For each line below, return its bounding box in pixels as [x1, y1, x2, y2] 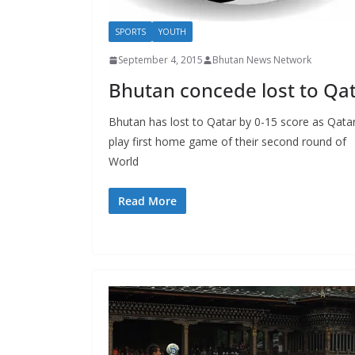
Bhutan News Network [212, 53, 311, 67]
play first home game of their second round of [109, 134, 346, 150]
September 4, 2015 [118, 53, 203, 67]
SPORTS [115, 26, 146, 38]
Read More [118, 193, 177, 209]
